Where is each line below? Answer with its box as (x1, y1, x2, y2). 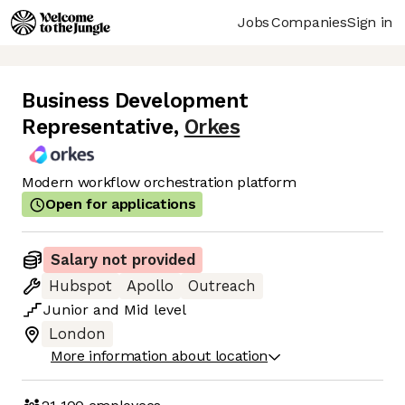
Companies (271, 13, 347, 31)
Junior (43, 301, 89, 319)
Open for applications (45, 195, 196, 213)
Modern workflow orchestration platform (22, 174, 297, 192)
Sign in (347, 13, 392, 31)
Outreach (188, 278, 256, 296)
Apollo (127, 278, 174, 296)
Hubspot (49, 278, 112, 296)
